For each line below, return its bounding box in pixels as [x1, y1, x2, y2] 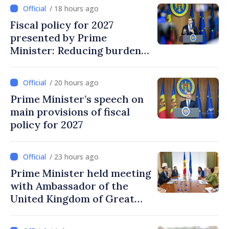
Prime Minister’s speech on [10, 93, 144, 106]
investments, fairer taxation [10, 70, 149, 83]
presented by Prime [10, 31, 107, 44]
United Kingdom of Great [10, 192, 134, 205]
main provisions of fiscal [10, 105, 130, 119]
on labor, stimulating [10, 57, 112, 70]
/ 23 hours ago [50, 152, 99, 162]
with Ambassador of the [10, 179, 128, 193]
